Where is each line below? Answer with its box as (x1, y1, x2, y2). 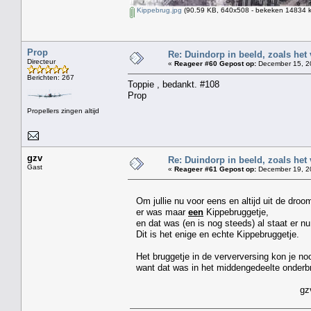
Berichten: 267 (27, 73, 74, 81)
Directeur (27, 57, 56, 65)
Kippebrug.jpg (135, 6, 182, 14)
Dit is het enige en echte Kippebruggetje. (128, 228, 299, 239)
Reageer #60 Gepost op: (174, 59, 256, 67)
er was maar (128, 206, 188, 217)
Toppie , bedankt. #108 (128, 78, 219, 90)
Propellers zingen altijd (27, 106, 99, 115)
